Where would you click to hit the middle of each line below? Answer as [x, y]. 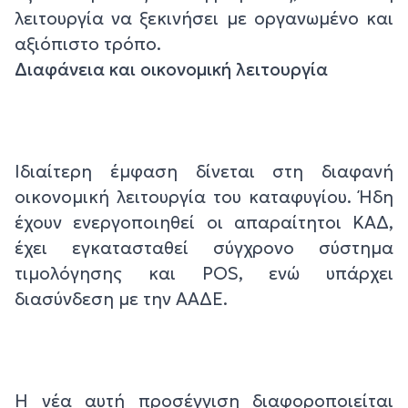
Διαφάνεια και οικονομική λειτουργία [171, 70]
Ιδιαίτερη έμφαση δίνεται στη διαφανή [204, 172]
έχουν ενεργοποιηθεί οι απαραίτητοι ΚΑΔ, [204, 223]
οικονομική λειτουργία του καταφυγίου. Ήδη [204, 197]
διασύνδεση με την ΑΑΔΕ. [121, 299]
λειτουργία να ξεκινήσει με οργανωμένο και [204, 19]
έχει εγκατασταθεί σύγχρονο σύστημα [204, 248]
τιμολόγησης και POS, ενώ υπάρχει [204, 274]
